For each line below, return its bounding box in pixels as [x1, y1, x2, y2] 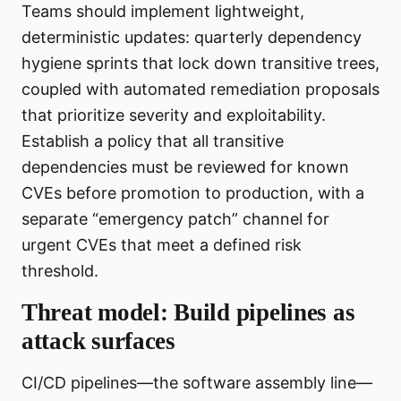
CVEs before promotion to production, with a [21, 183, 364, 203]
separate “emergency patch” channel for [21, 209, 329, 229]
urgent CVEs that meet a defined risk [21, 235, 302, 255]
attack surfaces [21, 328, 175, 355]
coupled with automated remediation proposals [21, 80, 380, 99]
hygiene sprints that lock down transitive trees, [21, 54, 380, 73]
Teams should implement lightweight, [21, 2, 304, 21]
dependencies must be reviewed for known [21, 158, 349, 177]
